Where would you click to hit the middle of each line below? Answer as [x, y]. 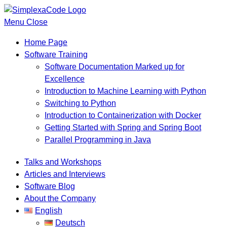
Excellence [65, 79]
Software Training [56, 54]
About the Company [60, 198]
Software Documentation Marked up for [115, 67]
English [48, 211]
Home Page [46, 42]
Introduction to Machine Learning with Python [125, 91]
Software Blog [50, 186]
